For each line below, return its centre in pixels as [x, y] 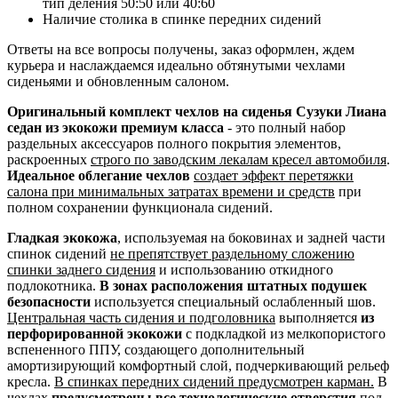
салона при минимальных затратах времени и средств [171, 191]
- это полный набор [287, 127]
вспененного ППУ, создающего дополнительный [156, 349]
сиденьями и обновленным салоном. [118, 81]
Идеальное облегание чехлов [99, 175]
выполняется [318, 317]
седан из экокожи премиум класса [117, 127]
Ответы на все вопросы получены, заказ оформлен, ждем [181, 49]
